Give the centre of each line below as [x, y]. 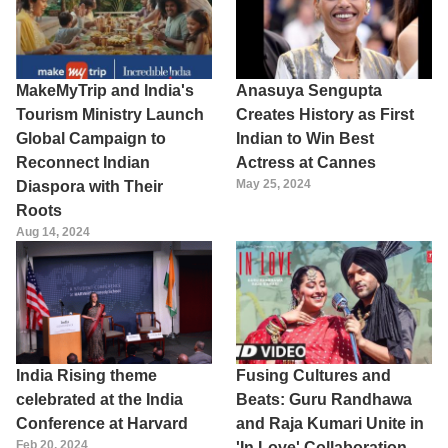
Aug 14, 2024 [53, 232]
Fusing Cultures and [313, 375]
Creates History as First [325, 115]
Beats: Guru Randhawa [324, 399]
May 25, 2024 [273, 184]
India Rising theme [86, 375]
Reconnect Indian [83, 163]
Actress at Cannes [306, 163]
